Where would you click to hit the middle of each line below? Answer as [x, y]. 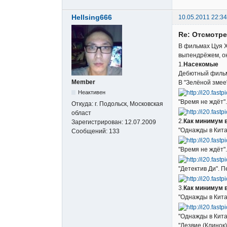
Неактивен [92, 92]
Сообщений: [90, 131]
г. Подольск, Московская [129, 104]
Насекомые [201, 65]
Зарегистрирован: [98, 122]
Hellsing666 [92, 17]
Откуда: [83, 104]
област [81, 113]
